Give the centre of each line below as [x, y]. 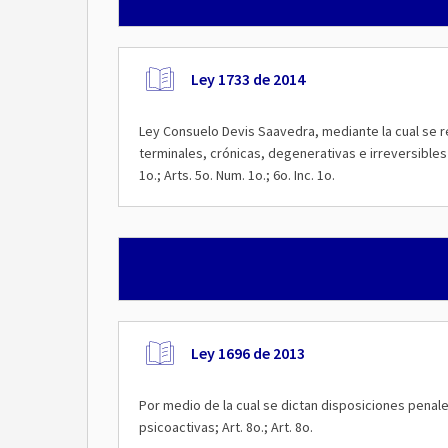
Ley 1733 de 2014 [248, 79]
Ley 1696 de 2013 [248, 353]
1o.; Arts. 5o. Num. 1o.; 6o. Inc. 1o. [237, 175]
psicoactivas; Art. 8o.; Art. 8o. [226, 427]
